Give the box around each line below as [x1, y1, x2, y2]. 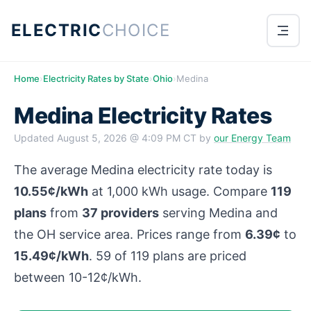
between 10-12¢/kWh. [14, 270, 142, 285]
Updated [14, 132, 57, 144]
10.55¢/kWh [14, 184, 88, 199]
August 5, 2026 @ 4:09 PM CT [57, 132, 196, 144]
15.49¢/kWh [14, 249, 89, 263]
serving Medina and [159, 205, 278, 220]
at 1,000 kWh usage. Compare [88, 184, 271, 199]
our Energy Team [214, 132, 291, 144]
